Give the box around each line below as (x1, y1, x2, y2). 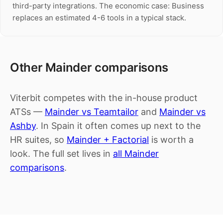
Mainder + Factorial (67, 134, 149, 145)
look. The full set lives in (10, 148, 113, 159)
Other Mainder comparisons (10, 60, 168, 75)
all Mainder (113, 148, 159, 159)
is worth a (149, 134, 194, 145)
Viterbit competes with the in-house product (10, 93, 198, 103)
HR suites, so (10, 134, 67, 145)
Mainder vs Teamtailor (45, 107, 138, 117)
